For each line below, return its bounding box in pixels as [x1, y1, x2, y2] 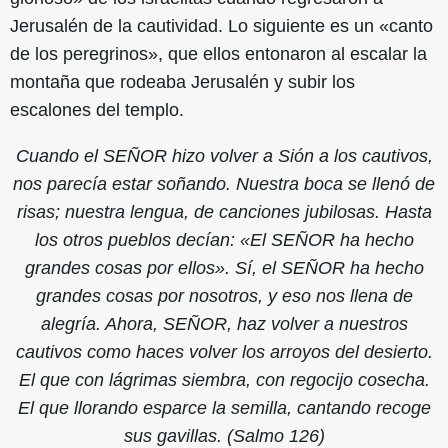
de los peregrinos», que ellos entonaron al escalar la [10, 44, 427, 65]
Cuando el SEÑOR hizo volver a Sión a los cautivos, [15, 146, 433, 167]
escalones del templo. [10, 100, 184, 121]
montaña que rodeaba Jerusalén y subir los [10, 72, 355, 93]
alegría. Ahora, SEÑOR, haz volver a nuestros [40, 314, 408, 335]
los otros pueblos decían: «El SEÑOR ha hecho [34, 230, 414, 251]
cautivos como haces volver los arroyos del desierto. [15, 342, 433, 363]
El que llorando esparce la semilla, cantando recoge [17, 398, 431, 419]
